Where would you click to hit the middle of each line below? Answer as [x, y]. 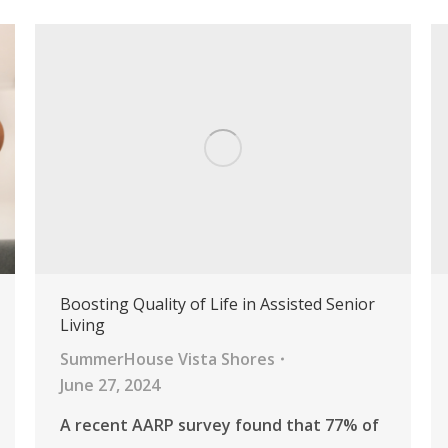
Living [82, 325]
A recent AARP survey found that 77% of [219, 425]
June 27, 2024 [110, 385]
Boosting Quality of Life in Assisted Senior [217, 304]
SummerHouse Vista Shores [167, 359]
